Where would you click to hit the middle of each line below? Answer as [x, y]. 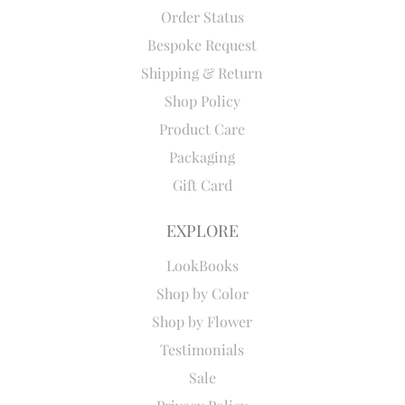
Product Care [202, 128]
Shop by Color [202, 293]
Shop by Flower [202, 321]
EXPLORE [202, 230]
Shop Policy [202, 100]
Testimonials [202, 349]
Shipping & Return [202, 72]
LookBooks [202, 265]
